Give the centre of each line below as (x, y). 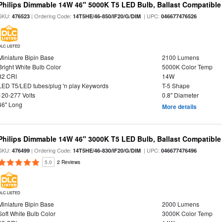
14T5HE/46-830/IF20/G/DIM (107, 150)
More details (179, 107)
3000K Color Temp (187, 213)
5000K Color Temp (187, 67)
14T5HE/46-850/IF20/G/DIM (107, 16)
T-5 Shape (176, 85)
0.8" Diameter (180, 95)
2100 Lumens (180, 57)
